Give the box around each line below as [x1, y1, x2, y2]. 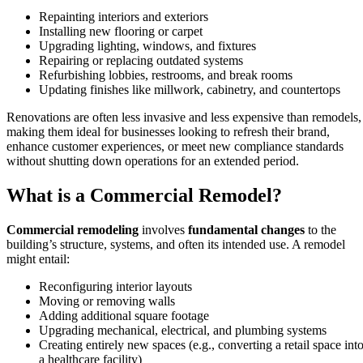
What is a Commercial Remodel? [6, 185, 282, 207]
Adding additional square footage [39, 309, 209, 323]
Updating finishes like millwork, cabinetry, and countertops [39, 83, 340, 97]
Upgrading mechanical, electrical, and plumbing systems [39, 323, 327, 338]
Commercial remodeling [6, 223, 139, 237]
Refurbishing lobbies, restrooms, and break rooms [39, 68, 293, 83]
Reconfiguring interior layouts [39, 280, 192, 294]
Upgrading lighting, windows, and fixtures [39, 39, 256, 53]
